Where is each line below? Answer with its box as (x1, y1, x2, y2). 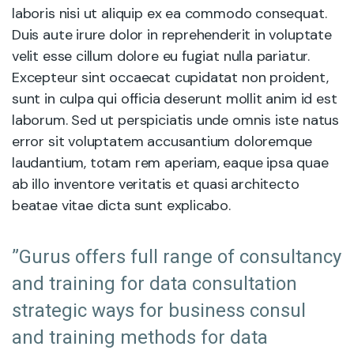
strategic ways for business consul (12, 297, 306, 325)
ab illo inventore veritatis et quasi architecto (12, 175, 299, 194)
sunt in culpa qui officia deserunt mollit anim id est (12, 89, 337, 108)
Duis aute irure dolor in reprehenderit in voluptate (12, 25, 332, 44)
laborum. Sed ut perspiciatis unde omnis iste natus (12, 111, 340, 130)
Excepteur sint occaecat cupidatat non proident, (12, 68, 329, 87)
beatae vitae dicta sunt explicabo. (12, 196, 231, 215)
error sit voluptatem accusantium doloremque (12, 132, 313, 151)
